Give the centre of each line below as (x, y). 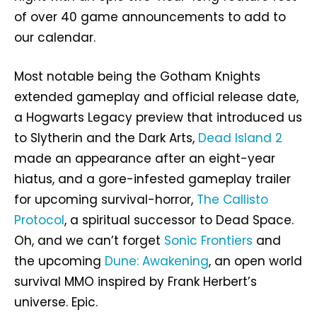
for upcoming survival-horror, (105, 200)
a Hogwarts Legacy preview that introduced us (158, 118)
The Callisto (232, 200)
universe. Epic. (56, 302)
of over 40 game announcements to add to (150, 17)
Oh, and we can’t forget (89, 241)
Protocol (39, 220)
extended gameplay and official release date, (156, 97)
